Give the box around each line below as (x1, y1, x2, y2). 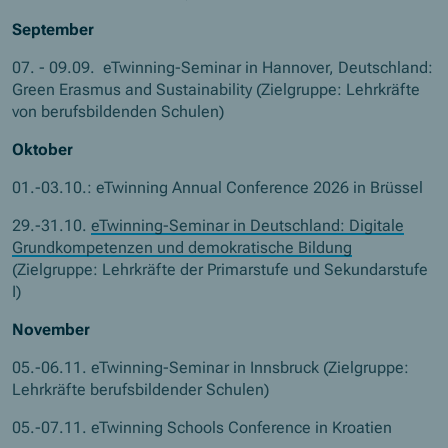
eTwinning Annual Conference (96, 177, 310, 197)
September (12, 19, 95, 39)
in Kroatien (311, 418, 393, 438)
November (12, 319, 91, 339)
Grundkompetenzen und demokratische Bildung (12, 237, 353, 257)
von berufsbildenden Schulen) (12, 101, 225, 121)
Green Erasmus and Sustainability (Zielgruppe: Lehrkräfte (12, 79, 421, 99)
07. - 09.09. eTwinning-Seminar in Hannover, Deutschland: (12, 57, 434, 77)
